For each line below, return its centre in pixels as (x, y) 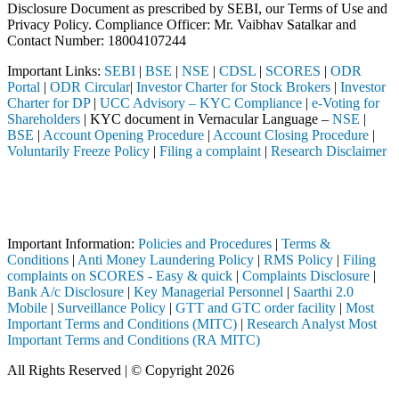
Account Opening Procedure (123, 134)
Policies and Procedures (205, 243)
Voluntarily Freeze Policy (78, 151)
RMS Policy (298, 259)
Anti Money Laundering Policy (166, 259)
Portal (24, 86)
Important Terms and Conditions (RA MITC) (134, 339)
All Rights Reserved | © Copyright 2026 (121, 370)
